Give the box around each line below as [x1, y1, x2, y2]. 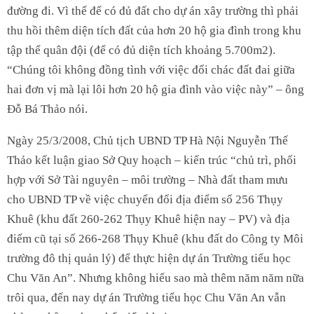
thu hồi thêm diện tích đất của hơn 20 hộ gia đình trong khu [7, 23, 301, 37]
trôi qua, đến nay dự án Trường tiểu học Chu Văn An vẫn [7, 290, 286, 304]
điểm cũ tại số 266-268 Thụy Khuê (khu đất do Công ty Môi [7, 231, 303, 245]
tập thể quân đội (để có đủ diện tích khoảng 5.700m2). [7, 43, 275, 57]
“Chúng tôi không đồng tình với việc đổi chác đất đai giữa [7, 62, 295, 76]
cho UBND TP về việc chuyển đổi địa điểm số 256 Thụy [7, 192, 283, 206]
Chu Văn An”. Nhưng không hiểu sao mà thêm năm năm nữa [7, 271, 304, 285]
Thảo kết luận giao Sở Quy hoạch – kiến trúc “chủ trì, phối [7, 153, 296, 167]
